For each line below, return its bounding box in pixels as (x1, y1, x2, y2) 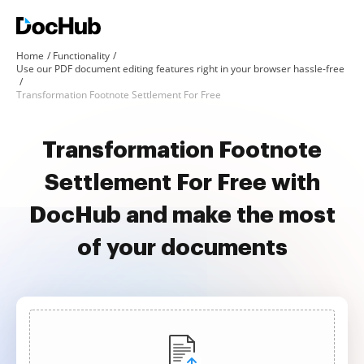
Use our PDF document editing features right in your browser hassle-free (16, 62, 344, 76)
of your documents (76, 236, 288, 259)
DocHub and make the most (28, 204, 336, 227)
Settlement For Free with (44, 171, 320, 194)
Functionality (53, 49, 110, 63)
